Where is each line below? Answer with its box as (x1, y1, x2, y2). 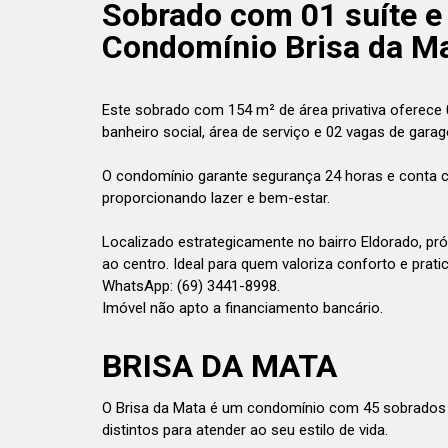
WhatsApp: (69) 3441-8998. (102, 277, 280, 295)
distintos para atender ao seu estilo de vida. (102, 421, 388, 439)
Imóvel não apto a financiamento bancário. (102, 299, 383, 317)
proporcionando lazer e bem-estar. (102, 189, 330, 207)
